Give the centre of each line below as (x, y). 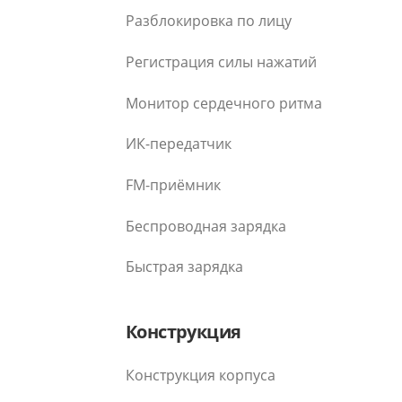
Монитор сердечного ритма (224, 103)
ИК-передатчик (179, 144)
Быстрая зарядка (184, 267)
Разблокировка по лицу (209, 21)
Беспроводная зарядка (206, 226)
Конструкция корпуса (201, 376)
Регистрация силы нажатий (221, 61)
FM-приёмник (173, 185)
